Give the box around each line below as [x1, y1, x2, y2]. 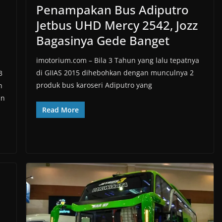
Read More [42, 105, 79, 114]
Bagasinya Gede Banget [36, 32, 169, 49]
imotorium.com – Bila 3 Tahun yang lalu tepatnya [36, 55, 199, 65]
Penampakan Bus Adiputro [36, 1, 189, 18]
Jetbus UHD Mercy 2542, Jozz [36, 16, 198, 33]
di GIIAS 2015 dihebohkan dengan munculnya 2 [36, 67, 194, 77]
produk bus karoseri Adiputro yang [36, 80, 152, 90]
